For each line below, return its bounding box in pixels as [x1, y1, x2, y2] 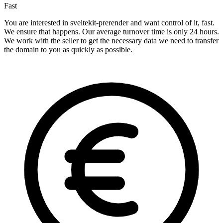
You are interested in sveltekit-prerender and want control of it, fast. [4, 18, 215, 27]
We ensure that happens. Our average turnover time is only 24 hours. [4, 27, 219, 36]
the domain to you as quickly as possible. [4, 45, 132, 54]
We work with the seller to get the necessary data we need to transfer [4, 36, 219, 45]
